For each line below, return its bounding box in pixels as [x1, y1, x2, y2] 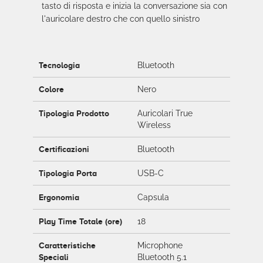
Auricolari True [137, 108, 193, 118]
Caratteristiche [39, 240, 96, 250]
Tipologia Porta [39, 168, 97, 178]
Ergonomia [39, 192, 79, 202]
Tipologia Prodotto [39, 108, 109, 118]
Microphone [137, 240, 183, 250]
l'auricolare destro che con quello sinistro [42, 14, 200, 23]
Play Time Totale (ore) [39, 216, 122, 226]
